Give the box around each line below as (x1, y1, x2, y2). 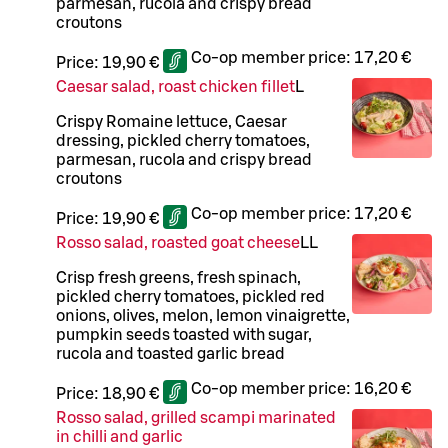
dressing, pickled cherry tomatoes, (56, 133, 310, 150)
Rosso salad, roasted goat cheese (56, 235, 300, 252)
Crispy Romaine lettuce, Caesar (56, 114, 287, 131)
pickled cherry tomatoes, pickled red (56, 289, 325, 306)
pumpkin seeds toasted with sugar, (56, 327, 312, 344)
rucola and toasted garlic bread (56, 346, 285, 363)
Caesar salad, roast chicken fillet (56, 79, 295, 96)
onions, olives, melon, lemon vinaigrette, (56, 308, 350, 325)
